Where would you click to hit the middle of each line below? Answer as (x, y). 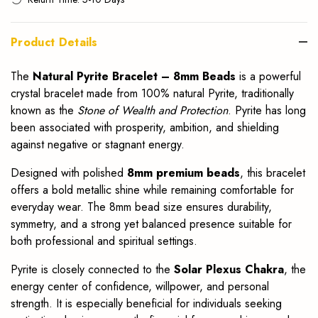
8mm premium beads (183, 172)
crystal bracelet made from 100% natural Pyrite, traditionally (152, 93)
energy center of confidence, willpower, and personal (140, 286)
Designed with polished (69, 172)
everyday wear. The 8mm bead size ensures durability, (141, 207)
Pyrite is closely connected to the (92, 269)
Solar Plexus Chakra (229, 269)
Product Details (54, 42)
